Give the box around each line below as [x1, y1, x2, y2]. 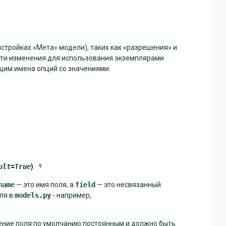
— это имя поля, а [15, 180, 75, 189]
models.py [15, 191, 51, 199]
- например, [51, 191, 91, 199]
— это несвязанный [95, 180, 161, 189]
